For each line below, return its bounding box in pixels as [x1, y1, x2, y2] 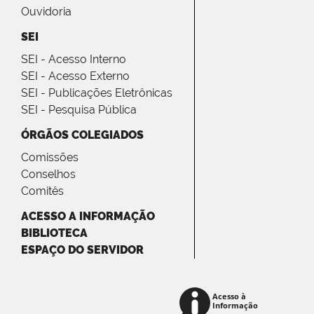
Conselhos [21, 168, 76, 182]
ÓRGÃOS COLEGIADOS [21, 128, 144, 142]
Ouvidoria [21, 5, 71, 19]
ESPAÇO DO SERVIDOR [21, 243, 144, 257]
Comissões [21, 151, 78, 165]
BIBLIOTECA [21, 226, 88, 240]
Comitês [21, 184, 64, 198]
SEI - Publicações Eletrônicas [21, 86, 172, 100]
